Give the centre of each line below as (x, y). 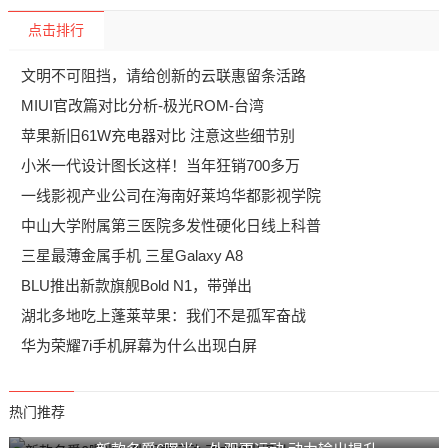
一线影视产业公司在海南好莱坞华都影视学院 (170, 196)
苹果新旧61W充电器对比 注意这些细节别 (157, 136)
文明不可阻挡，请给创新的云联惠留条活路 (163, 76)
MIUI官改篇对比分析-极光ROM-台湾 (142, 106)
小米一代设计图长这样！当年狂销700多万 (160, 166)
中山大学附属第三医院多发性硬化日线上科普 (170, 226)
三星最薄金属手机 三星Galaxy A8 (131, 256)
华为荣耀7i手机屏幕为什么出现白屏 (138, 346)
